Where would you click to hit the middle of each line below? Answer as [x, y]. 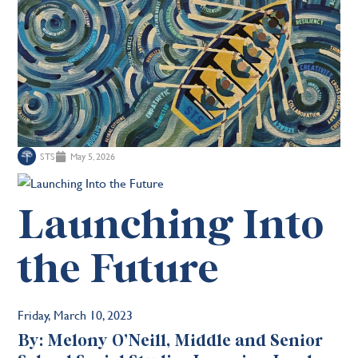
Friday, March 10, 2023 [76, 314]
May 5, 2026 [93, 156]
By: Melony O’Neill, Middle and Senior [171, 341]
